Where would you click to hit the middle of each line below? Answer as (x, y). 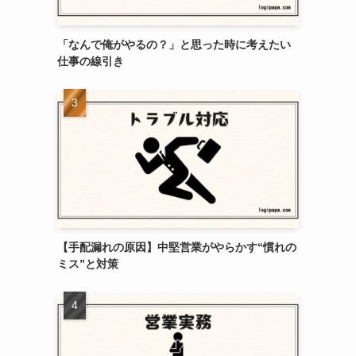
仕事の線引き (91, 61)
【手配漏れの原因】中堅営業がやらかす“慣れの (177, 247)
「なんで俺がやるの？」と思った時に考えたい (174, 44)
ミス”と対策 (88, 263)
